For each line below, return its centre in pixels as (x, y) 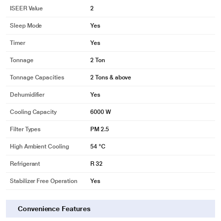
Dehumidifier (27, 95)
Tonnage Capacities (37, 77)
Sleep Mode (26, 26)
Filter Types (25, 129)
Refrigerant (25, 164)
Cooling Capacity (34, 112)
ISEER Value (27, 8)
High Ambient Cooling (39, 147)
